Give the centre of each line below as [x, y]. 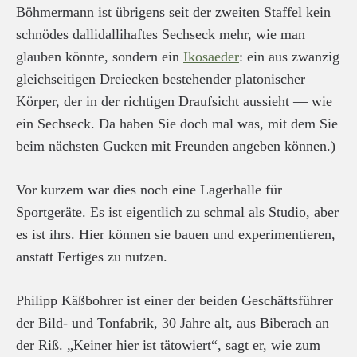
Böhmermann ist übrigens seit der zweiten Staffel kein [173, 12]
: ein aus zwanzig [289, 57]
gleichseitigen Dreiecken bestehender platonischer [161, 79]
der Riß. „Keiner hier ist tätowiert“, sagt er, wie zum [168, 345]
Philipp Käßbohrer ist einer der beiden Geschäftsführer [175, 300]
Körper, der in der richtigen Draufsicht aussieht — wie [174, 101]
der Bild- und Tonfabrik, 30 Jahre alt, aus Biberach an [173, 323]
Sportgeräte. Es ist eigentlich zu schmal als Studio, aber [177, 212]
